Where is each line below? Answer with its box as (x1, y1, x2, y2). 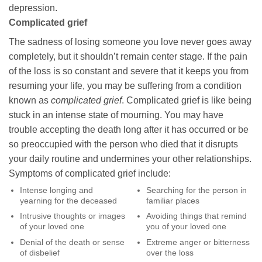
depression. (9, 2, 57, 13)
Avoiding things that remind (146, 211, 247, 221)
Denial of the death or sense (19, 237, 125, 247)
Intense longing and (19, 185, 93, 195)
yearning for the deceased (19, 195, 117, 205)
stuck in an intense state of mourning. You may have (9, 109, 223, 120)
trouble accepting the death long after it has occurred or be (9, 124, 249, 135)
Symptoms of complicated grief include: (9, 168, 171, 178)
